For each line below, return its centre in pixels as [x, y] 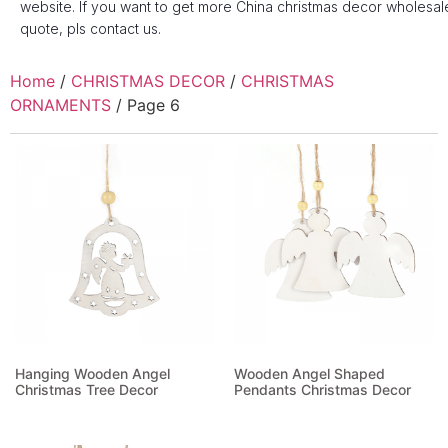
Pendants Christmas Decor [322, 390]
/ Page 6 [145, 105]
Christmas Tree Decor [86, 390]
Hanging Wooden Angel [92, 374]
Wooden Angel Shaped [309, 374]
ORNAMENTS [60, 105]
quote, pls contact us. [90, 28]
